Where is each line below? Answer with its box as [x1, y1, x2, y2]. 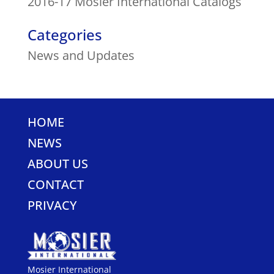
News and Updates [27, 46, 135, 64]
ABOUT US [27, 155, 88, 172]
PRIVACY [27, 196, 77, 213]
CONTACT [27, 176, 84, 193]
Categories [27, 24, 102, 45]
